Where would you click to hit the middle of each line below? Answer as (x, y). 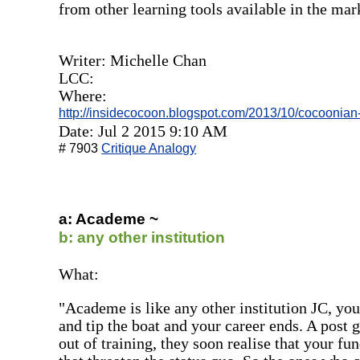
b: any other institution (142, 237)
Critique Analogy (149, 148)
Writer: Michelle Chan (133, 60)
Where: (83, 95)
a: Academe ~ (109, 219)
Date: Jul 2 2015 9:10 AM (143, 131)
